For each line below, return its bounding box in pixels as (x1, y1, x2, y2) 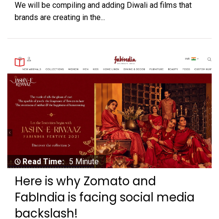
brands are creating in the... (15, 12, 105, 22)
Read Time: (22, 156, 64, 166)
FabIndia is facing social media (15, 189, 195, 205)
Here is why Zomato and (15, 173, 156, 189)
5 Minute (69, 156, 99, 166)
